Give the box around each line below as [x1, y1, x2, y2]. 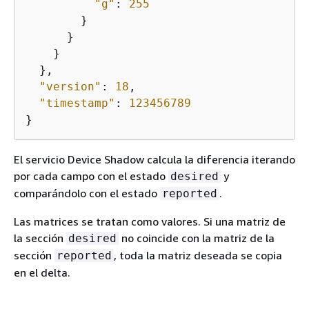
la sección [14, 231, 66, 246]
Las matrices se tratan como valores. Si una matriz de [14, 215, 286, 229]
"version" [39, 80, 101, 94]
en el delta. [14, 266, 70, 280]
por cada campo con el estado [14, 169, 168, 183]
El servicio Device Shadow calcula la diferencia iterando [14, 152, 295, 167]
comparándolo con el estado [14, 186, 160, 201]
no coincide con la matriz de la [119, 231, 275, 246]
